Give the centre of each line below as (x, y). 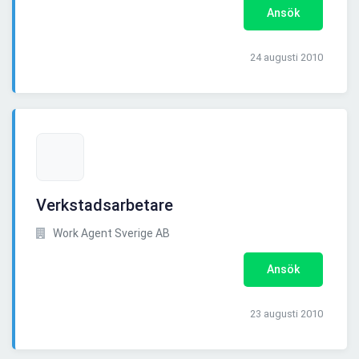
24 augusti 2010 (286, 58)
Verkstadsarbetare (105, 206)
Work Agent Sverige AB (110, 234)
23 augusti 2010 (286, 314)
